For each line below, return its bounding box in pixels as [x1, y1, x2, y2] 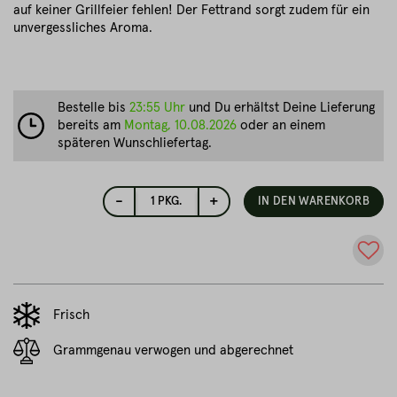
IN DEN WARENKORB [257, 196, 370, 207]
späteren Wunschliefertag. [58, 136, 212, 150]
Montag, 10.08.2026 [124, 119, 237, 132]
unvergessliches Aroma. [13, 21, 152, 35]
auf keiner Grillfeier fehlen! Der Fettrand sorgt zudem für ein [13, 4, 370, 17]
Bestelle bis [58, 101, 129, 114]
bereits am [58, 119, 124, 132]
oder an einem [237, 119, 325, 132]
